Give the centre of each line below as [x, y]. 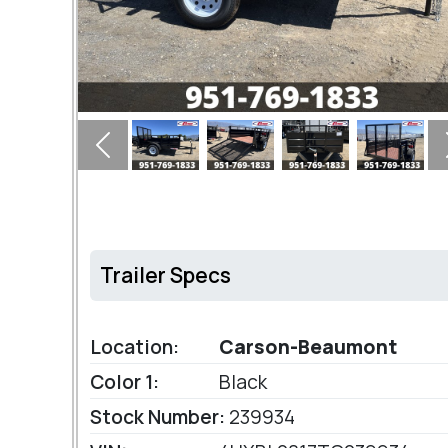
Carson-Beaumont [306, 347]
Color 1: [124, 382]
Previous [134, 155]
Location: [134, 347]
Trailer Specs [165, 275]
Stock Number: [157, 417]
